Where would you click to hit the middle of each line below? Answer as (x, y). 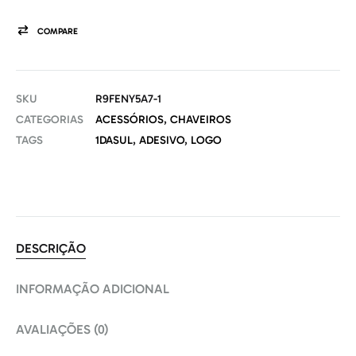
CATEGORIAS (50, 120)
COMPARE (58, 32)
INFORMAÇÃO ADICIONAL (93, 289)
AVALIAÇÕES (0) (62, 330)
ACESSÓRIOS (130, 120)
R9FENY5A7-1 (128, 99)
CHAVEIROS (201, 120)
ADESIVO (162, 141)
